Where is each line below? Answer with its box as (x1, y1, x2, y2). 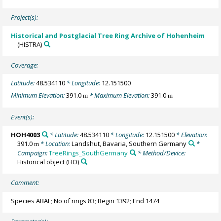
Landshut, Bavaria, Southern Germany (72, 139, 187, 148)
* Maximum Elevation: (88, 90, 151, 100)
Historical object (17, 157, 65, 166)
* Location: (39, 139, 72, 148)
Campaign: (17, 148, 49, 157)
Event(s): (11, 112, 35, 121)
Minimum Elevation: (11, 90, 67, 100)
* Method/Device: (136, 148, 185, 157)
